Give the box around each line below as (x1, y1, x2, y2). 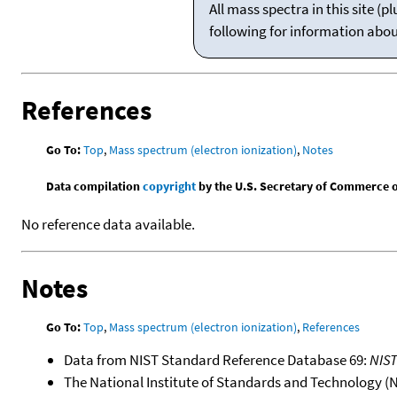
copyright (143, 177, 197, 194)
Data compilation (46, 177, 144, 194)
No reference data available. (21, 214, 195, 234)
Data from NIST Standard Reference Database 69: (64, 349, 370, 370)
